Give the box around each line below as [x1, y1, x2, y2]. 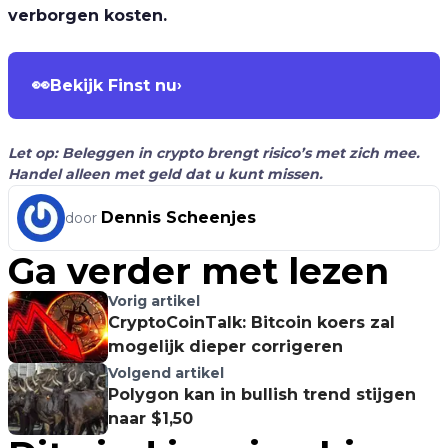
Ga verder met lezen [8, 249, 389, 293]
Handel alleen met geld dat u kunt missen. [8, 165, 323, 183]
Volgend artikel [108, 364, 224, 382]
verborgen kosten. [8, 6, 167, 25]
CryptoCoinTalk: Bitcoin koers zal [108, 313, 395, 332]
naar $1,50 [108, 409, 193, 428]
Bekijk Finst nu [50, 75, 177, 95]
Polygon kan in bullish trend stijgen [108, 385, 416, 404]
